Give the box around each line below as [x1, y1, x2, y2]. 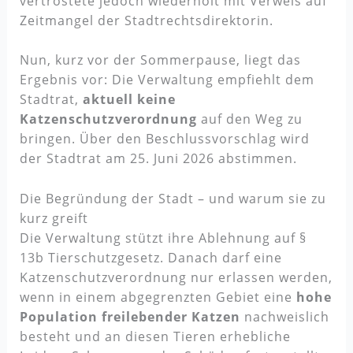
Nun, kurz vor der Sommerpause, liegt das [19, 51, 301, 69]
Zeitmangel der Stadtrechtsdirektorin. [19, 11, 273, 29]
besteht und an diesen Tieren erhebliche [19, 327, 291, 345]
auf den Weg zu [196, 110, 303, 128]
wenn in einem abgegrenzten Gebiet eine [19, 288, 296, 306]
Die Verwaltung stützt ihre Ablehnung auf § [19, 229, 307, 247]
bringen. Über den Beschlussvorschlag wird [19, 130, 310, 148]
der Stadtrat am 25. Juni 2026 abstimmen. [19, 150, 297, 168]
